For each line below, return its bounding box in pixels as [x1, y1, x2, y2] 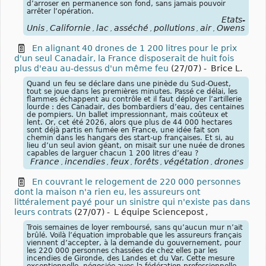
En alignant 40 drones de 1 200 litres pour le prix [32, 43, 237, 53]
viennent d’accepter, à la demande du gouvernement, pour [27, 238, 241, 247]
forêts [134, 156, 159, 166]
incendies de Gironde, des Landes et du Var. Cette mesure [27, 254, 235, 262]
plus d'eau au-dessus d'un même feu [14, 63, 169, 73]
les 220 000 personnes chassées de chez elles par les [27, 246, 217, 255]
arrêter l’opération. [27, 7, 94, 15]
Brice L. [211, 63, 242, 73]
